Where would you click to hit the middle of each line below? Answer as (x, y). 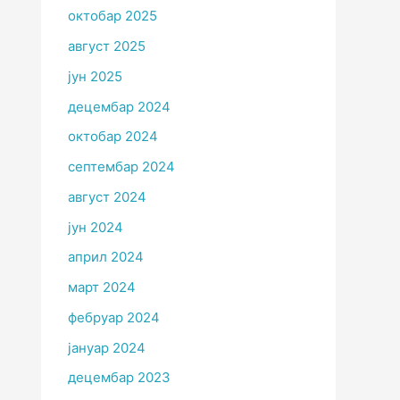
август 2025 (107, 46)
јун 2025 (95, 76)
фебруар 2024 (114, 317)
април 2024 (106, 257)
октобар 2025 (112, 16)
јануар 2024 (107, 347)
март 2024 (102, 287)
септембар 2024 (121, 167)
